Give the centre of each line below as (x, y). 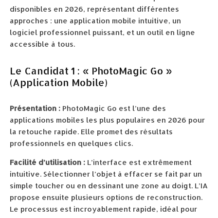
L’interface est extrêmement (138, 162)
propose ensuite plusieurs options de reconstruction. (106, 197)
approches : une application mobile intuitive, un (95, 21)
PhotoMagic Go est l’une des (113, 108)
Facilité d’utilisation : (47, 162)
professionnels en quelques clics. (71, 143)
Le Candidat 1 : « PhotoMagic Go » (91, 71)
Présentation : (35, 108)
